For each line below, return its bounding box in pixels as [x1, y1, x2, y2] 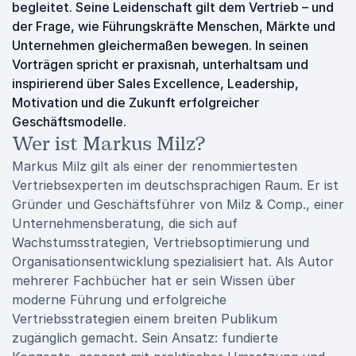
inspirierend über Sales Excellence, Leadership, [12, 75, 299, 91]
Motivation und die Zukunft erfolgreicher [12, 95, 259, 110]
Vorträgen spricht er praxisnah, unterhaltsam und [12, 56, 308, 72]
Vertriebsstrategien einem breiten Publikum [12, 311, 277, 327]
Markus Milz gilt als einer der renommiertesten [12, 158, 297, 174]
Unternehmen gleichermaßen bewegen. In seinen [12, 37, 308, 53]
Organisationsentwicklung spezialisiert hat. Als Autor [12, 253, 334, 269]
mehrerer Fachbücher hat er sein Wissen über [12, 273, 296, 288]
